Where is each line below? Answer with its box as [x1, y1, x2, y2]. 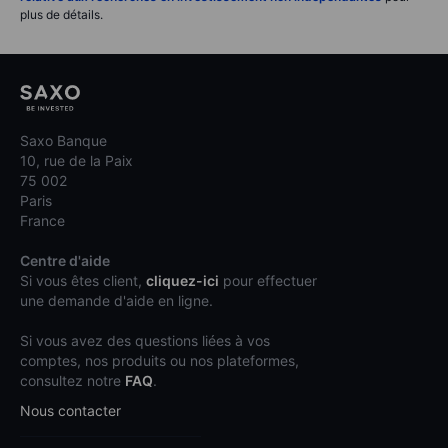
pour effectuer [219, 272, 317, 290]
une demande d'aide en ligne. [20, 292, 213, 310]
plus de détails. [20, 6, 103, 22]
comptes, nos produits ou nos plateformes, [20, 352, 299, 370]
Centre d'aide [20, 252, 110, 270]
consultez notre [20, 372, 125, 390]
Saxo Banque [20, 132, 107, 150]
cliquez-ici [146, 272, 219, 290]
